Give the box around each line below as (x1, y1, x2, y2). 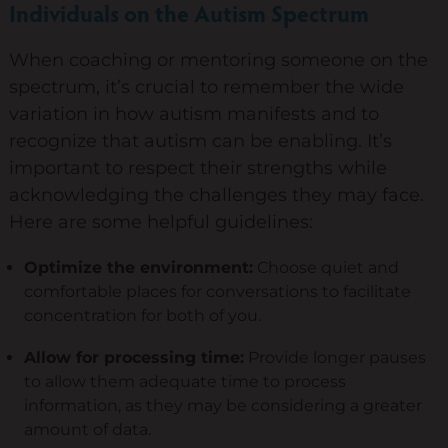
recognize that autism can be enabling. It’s (9, 130, 392, 152)
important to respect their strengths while (9, 157, 387, 179)
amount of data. (24, 420, 151, 439)
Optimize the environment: (24, 258, 253, 277)
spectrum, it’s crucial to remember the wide (9, 76, 404, 98)
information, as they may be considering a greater (24, 396, 422, 415)
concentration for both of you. (24, 306, 261, 325)
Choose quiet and (253, 258, 399, 277)
